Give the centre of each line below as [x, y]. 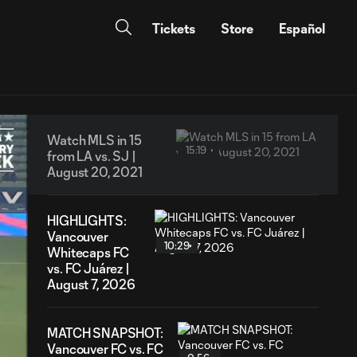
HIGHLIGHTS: [87, 220]
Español [302, 28]
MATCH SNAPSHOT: [105, 333]
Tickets [174, 28]
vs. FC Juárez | [88, 268]
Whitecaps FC [88, 252]
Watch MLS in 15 [94, 140]
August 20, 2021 [95, 172]
